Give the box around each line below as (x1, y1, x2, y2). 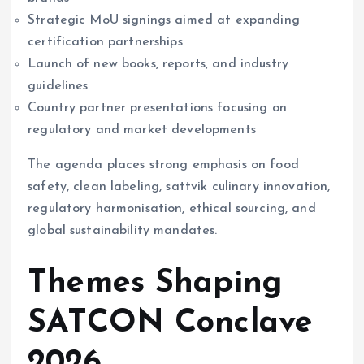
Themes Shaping (28, 267, 283, 301)
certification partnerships (28, 35, 183, 49)
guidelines (28, 79, 89, 93)
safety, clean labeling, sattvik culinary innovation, (28, 180, 331, 193)
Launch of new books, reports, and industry (28, 57, 288, 71)
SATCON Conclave (28, 307, 314, 340)
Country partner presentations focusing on (28, 101, 287, 115)
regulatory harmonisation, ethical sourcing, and (28, 201, 316, 215)
